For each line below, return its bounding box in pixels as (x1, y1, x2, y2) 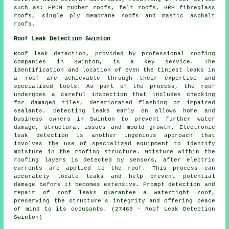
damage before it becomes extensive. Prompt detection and (14, 181, 215, 188)
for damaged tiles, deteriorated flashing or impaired (14, 99, 215, 106)
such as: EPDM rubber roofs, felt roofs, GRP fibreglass (14, 4, 215, 11)
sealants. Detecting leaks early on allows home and (14, 107, 215, 114)
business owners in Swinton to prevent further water (14, 116, 215, 122)
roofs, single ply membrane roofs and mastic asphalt (14, 12, 215, 19)
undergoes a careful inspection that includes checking (14, 91, 215, 98)
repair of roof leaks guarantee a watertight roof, (14, 189, 215, 196)
